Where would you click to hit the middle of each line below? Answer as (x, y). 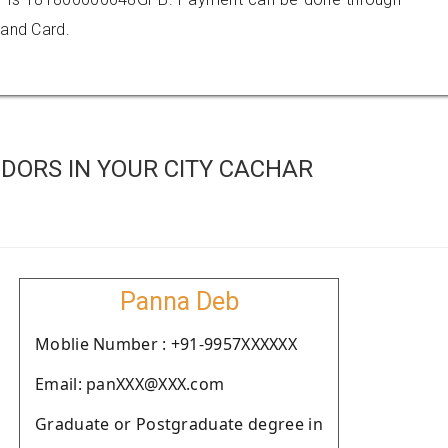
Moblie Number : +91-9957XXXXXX (166, 344)
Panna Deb (179, 301)
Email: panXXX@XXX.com (130, 384)
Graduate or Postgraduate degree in (179, 424)
